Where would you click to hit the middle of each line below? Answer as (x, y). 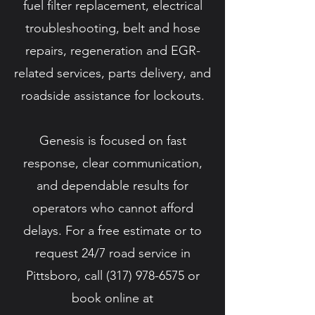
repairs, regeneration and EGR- (112, 51)
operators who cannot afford (112, 208)
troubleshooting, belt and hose (112, 28)
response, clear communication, (112, 163)
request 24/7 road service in (112, 253)
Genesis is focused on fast (112, 141)
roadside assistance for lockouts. (112, 96)
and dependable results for (112, 186)
